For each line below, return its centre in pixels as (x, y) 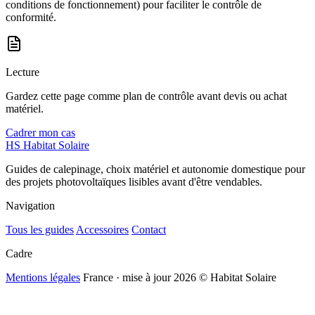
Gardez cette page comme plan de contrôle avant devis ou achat (146, 96)
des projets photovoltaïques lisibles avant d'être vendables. (134, 182)
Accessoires (102, 230)
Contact (149, 230)
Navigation (30, 206)
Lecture (22, 72)
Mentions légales (43, 278)
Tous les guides (40, 230)
